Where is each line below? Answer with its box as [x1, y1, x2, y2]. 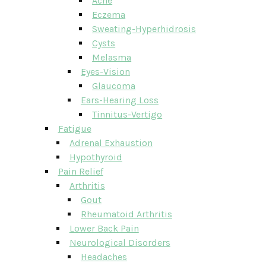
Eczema [92, 9, 126, 20]
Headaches [80, 251, 127, 262]
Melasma [92, 52, 132, 63]
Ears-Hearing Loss [80, 94, 159, 106]
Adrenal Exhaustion [69, 137, 153, 148]
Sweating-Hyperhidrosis [92, 23, 197, 34]
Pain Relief [58, 166, 103, 177]
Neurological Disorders [69, 237, 170, 248]
